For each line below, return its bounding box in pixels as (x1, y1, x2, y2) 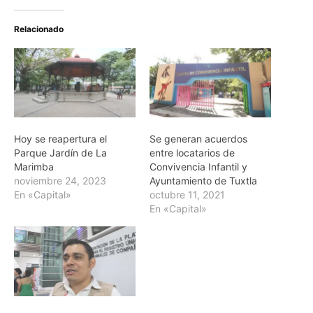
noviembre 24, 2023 (14, 175, 106, 187)
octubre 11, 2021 (150, 189, 225, 201)
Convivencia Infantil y (150, 161, 247, 173)
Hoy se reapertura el (14, 133, 107, 145)
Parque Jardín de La (14, 147, 107, 159)
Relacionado (14, 23, 64, 34)
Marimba (14, 161, 54, 173)
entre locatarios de (150, 147, 235, 159)
